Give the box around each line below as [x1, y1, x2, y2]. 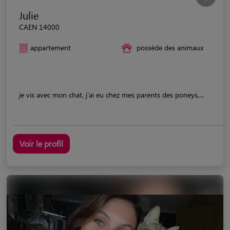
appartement [30, 42, 71, 52]
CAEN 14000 [19, 22, 60, 32]
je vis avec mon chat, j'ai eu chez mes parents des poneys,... [19, 89, 204, 100]
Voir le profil [20, 138, 63, 149]
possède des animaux [137, 42, 203, 52]
